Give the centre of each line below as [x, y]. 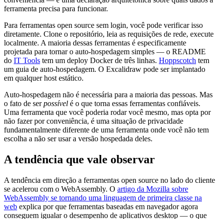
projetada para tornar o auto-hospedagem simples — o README [105, 51]
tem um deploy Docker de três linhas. [99, 60]
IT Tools [27, 60]
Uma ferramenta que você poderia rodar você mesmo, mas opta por [107, 112]
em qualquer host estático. [44, 78]
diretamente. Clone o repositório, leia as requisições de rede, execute [109, 34]
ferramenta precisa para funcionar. [56, 8]
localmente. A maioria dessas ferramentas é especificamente [95, 43]
